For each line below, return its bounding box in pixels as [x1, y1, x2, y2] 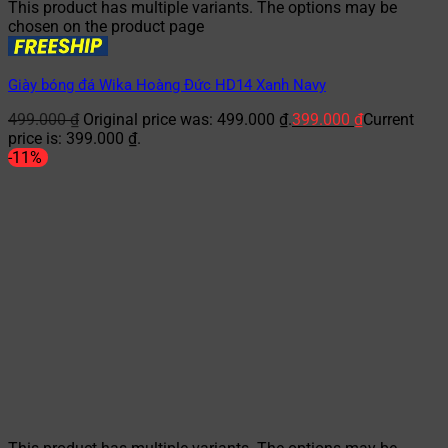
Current [363, 110, 414, 130]
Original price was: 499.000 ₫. [83, 110, 292, 130]
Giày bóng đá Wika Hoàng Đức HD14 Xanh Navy [8, 76, 326, 95]
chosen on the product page [8, 17, 204, 37]
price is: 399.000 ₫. [8, 129, 141, 149]
